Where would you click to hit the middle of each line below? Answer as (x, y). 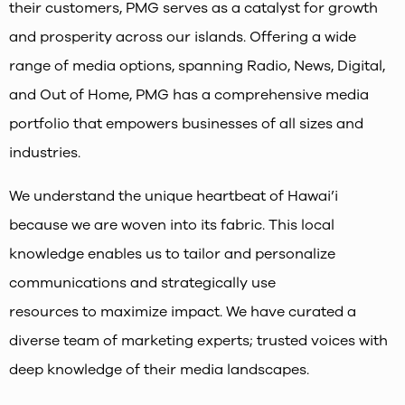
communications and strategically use (142, 283)
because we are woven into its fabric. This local (172, 226)
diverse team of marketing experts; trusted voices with (198, 341)
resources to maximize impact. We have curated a (183, 312)
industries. (45, 153)
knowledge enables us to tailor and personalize (172, 254)
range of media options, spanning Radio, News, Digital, (197, 66)
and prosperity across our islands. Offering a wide (183, 38)
